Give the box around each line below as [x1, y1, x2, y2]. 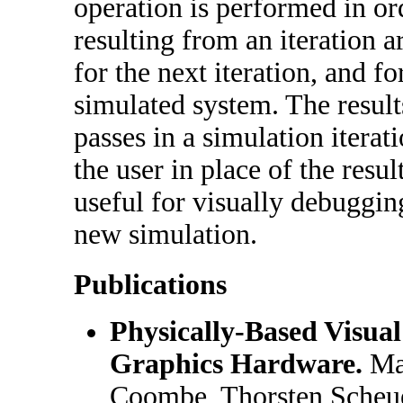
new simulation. [74, 219, 257, 250]
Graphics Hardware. [110, 348, 363, 380]
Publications [74, 269, 227, 300]
